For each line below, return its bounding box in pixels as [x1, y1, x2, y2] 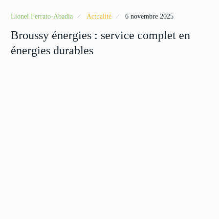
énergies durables [11, 44, 94, 57]
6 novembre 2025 [125, 12, 174, 20]
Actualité [87, 12, 112, 20]
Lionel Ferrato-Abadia [11, 12, 73, 20]
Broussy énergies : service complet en [11, 28, 191, 42]
